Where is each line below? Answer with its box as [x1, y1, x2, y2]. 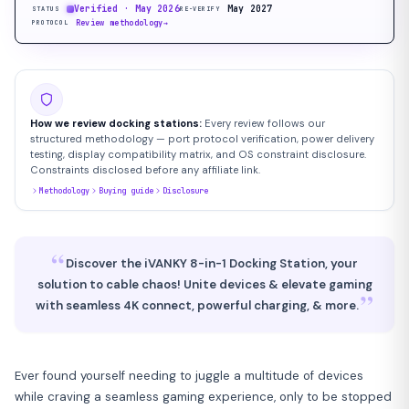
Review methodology [75, 16, 163, 28]
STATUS [32, 5, 59, 14]
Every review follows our [202, 116, 325, 130]
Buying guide [99, 184, 153, 196]
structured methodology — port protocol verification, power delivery [30, 131, 374, 145]
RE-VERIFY [179, 5, 221, 14]
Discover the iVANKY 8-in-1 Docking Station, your [66, 255, 359, 271]
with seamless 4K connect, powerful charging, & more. [35, 297, 359, 313]
